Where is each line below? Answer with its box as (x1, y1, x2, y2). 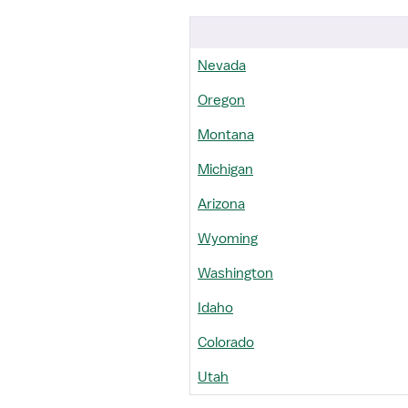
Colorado (198, 333, 254, 352)
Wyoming (198, 229, 258, 248)
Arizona (198, 195, 245, 213)
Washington (198, 264, 273, 282)
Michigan (198, 160, 253, 178)
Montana (198, 126, 254, 144)
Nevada (198, 56, 246, 75)
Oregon (198, 91, 245, 109)
